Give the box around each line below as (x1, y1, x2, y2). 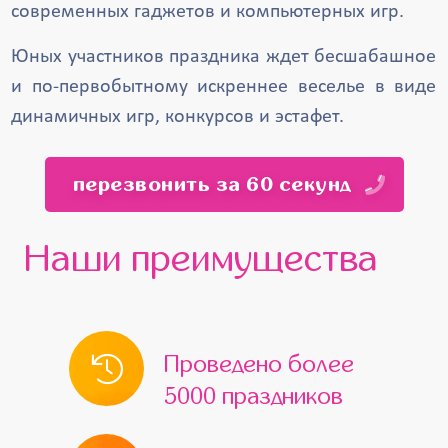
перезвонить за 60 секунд (72, 173, 351, 195)
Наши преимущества (25, 239, 379, 279)
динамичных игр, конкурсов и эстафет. (11, 107, 345, 127)
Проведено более (164, 352, 354, 377)
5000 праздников (164, 384, 343, 409)
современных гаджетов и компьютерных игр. (11, 2, 405, 22)
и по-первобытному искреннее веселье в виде (11, 77, 437, 97)
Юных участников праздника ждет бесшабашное (11, 47, 437, 67)
